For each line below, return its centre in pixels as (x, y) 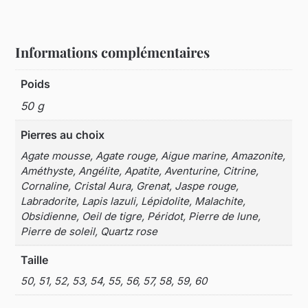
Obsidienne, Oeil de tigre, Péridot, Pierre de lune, (141, 217)
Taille (35, 260)
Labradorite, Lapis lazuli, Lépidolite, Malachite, (133, 201)
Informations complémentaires (113, 52)
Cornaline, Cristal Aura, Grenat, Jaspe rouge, (130, 186)
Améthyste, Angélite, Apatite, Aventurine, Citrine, (140, 171)
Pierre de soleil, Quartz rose (89, 232)
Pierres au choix (63, 135)
